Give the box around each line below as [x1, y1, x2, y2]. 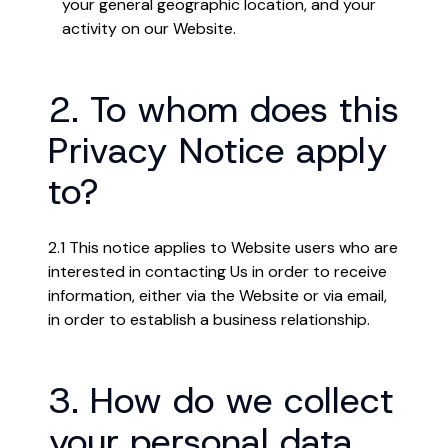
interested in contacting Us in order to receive [48, 261, 387, 282]
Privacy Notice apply [48, 126, 387, 174]
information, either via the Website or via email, [48, 285, 387, 306]
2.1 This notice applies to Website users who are [48, 237, 398, 258]
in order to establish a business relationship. [48, 309, 370, 330]
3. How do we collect [48, 376, 394, 424]
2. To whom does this [48, 85, 399, 133]
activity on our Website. [62, 18, 236, 39]
